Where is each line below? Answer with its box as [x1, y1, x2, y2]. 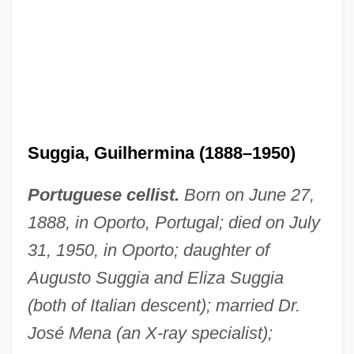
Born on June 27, [179, 184, 314, 205]
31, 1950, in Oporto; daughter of [27, 239, 269, 260]
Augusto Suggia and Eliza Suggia [27, 267, 284, 288]
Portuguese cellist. [27, 184, 179, 205]
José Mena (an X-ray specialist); [27, 322, 273, 343]
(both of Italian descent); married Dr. [27, 295, 300, 315]
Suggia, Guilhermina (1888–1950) [27, 142, 296, 163]
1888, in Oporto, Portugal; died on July [27, 212, 320, 232]
